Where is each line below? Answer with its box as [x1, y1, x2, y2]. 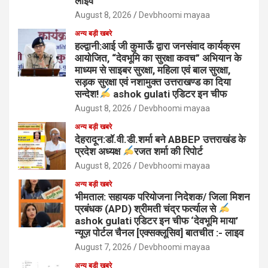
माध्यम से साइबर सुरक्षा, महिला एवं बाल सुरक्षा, [75, 63, 230, 76]
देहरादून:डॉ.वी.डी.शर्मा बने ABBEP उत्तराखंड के [75, 133, 246, 145]
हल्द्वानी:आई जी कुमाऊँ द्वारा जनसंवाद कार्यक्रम [75, 39, 240, 52]
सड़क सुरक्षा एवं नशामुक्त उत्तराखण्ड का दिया [75, 75, 231, 88]
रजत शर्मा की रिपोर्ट [134, 145, 203, 157]
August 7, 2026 [75, 242, 132, 252]
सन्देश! [75, 87, 99, 100]
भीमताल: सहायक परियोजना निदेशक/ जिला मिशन [75, 190, 250, 203]
